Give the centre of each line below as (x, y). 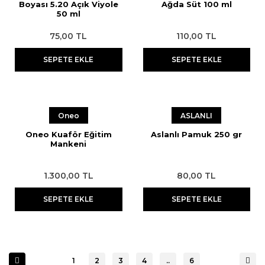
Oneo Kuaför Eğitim (68, 134)
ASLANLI (197, 116)
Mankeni (69, 144)
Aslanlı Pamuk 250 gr (197, 134)
